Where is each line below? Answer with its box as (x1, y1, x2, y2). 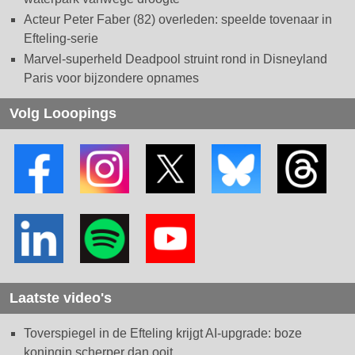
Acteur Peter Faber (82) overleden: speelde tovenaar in (24, 12, 332, 26)
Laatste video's (10, 290, 112, 307)
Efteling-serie (24, 31, 98, 45)
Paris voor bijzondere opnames (24, 71, 199, 85)
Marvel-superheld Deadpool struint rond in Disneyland (24, 52, 327, 66)
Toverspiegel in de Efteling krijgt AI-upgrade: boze (24, 326, 302, 341)
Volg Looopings (10, 105, 116, 121)
